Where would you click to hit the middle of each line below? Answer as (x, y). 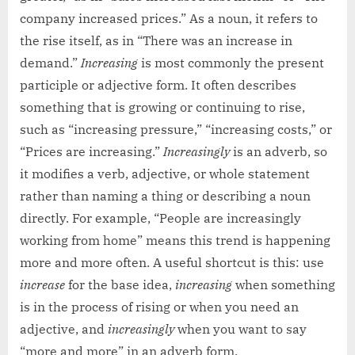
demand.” (50, 63)
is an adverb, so (279, 152)
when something (284, 285)
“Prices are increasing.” (92, 152)
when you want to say (240, 329)
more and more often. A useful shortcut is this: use (172, 263)
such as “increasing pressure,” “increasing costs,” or (176, 130)
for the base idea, (120, 285)
